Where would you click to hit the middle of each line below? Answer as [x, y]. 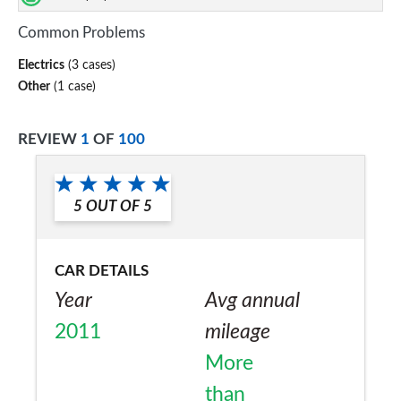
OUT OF [113, 206]
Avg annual [252, 301]
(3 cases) [90, 65]
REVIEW [49, 139]
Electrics [41, 65]
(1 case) [73, 86]
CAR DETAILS [102, 271]
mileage [238, 332]
